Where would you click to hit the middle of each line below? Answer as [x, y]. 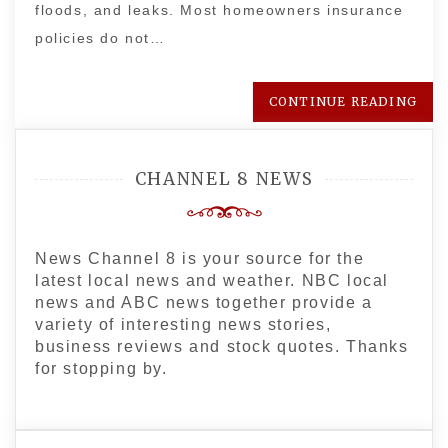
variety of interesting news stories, [183, 324]
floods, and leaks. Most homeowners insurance [219, 10]
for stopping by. [101, 368]
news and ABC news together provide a [204, 302]
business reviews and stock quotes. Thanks [222, 346]
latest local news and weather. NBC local [212, 280]
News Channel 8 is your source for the [200, 258]
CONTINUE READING [342, 101]
